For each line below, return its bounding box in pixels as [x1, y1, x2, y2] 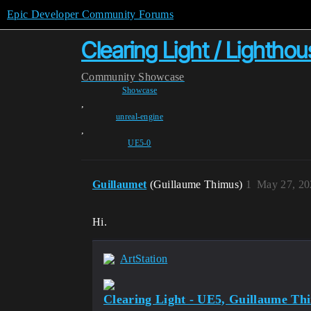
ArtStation [120, 253, 168, 264]
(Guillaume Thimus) [149, 178, 246, 190]
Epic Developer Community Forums [7, 8, 174, 20]
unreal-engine [115, 112, 164, 121]
